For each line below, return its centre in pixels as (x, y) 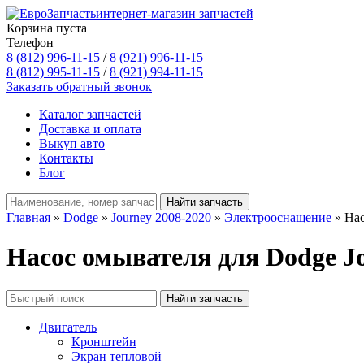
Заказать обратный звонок (79, 87)
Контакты (66, 158)
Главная (28, 217)
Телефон (30, 43)
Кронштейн (104, 341)
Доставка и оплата (90, 129)
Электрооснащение (278, 217)
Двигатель (68, 327)
